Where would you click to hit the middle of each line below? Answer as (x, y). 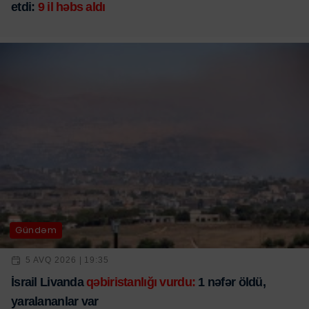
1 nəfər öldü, (231, 282)
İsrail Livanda (49, 282)
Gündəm (36, 230)
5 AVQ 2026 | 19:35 (68, 260)
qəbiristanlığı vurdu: (141, 282)
